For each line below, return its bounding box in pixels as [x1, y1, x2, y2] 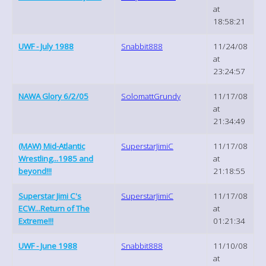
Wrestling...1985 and [18, 153, 93, 164]
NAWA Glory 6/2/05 [18, 90, 88, 102]
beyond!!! [18, 165, 52, 176]
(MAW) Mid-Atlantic [18, 140, 85, 151]
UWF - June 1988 [18, 240, 77, 251]
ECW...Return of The [18, 202, 90, 214]
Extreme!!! [18, 215, 53, 226]
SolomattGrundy [121, 90, 180, 102]
